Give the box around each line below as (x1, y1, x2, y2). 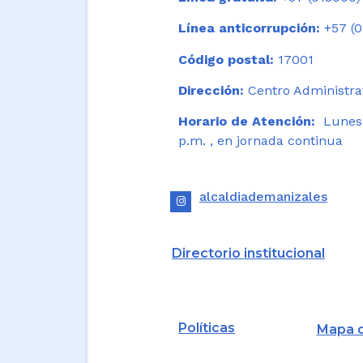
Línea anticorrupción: (178, 20, 320, 36)
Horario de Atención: (178, 113, 315, 130)
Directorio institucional (172, 245, 325, 261)
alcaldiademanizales (199, 188, 327, 204)
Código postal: (178, 51, 274, 67)
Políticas (178, 319, 235, 335)
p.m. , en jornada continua (178, 133, 343, 149)
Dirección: (178, 83, 244, 99)
